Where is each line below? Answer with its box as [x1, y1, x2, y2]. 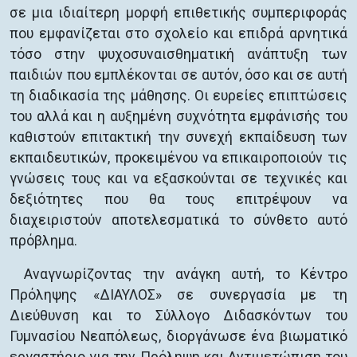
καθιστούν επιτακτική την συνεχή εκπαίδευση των [10, 129, 347, 145]
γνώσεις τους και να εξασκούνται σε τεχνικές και [10, 171, 347, 186]
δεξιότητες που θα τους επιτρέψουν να [10, 191, 347, 207]
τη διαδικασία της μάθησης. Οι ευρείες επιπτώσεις [10, 88, 347, 104]
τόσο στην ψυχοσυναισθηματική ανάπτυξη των [10, 46, 347, 62]
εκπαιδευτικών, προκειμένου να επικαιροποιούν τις [10, 150, 347, 166]
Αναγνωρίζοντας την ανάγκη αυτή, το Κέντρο [23, 266, 347, 282]
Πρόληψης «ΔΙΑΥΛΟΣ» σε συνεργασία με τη [10, 287, 347, 303]
